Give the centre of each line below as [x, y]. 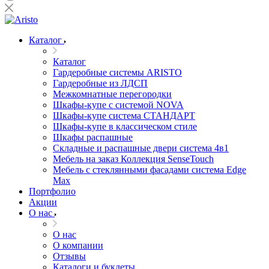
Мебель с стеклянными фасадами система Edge [150, 170]
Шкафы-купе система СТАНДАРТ [124, 116]
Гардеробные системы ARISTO [117, 72]
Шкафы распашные [93, 137]
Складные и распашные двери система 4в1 [141, 148]
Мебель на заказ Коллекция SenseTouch [133, 159]
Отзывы [69, 256]
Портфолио [52, 191]
